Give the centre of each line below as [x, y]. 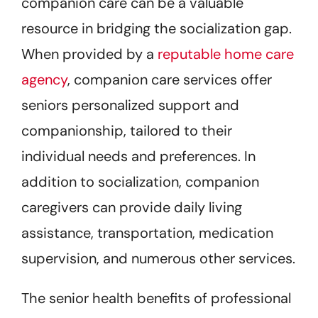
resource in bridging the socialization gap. [157, 28]
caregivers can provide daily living [132, 207]
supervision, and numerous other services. [158, 258]
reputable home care [226, 54]
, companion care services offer [170, 79]
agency [44, 79]
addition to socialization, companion [140, 181]
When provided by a [89, 54]
